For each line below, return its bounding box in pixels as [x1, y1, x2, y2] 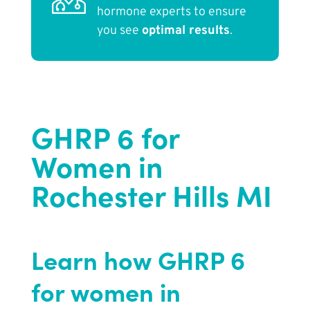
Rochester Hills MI [30, 174, 272, 215]
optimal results [141, 23, 230, 39]
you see [96, 23, 142, 39]
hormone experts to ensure [96, 4, 246, 21]
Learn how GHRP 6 [30, 242, 245, 277]
